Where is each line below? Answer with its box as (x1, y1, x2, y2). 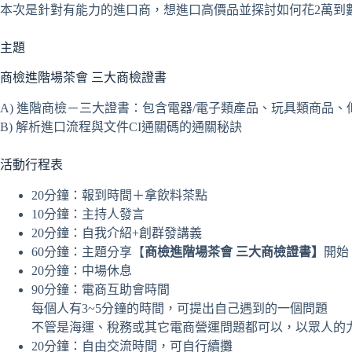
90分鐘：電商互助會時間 (31, 282, 170, 296)
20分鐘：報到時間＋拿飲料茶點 (31, 188, 207, 202)
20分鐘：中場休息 (31, 263, 132, 277)
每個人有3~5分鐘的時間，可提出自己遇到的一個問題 (31, 301, 328, 315)
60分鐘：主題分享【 (31, 244, 145, 258)
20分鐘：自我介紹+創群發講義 (31, 225, 202, 240)
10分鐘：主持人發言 (31, 207, 145, 221)
